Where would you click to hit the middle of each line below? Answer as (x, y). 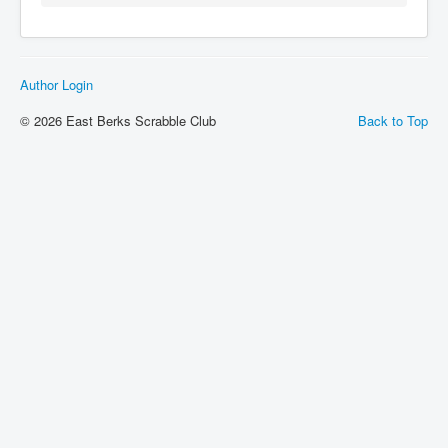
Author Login (56, 84)
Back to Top (393, 120)
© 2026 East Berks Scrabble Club (118, 120)
